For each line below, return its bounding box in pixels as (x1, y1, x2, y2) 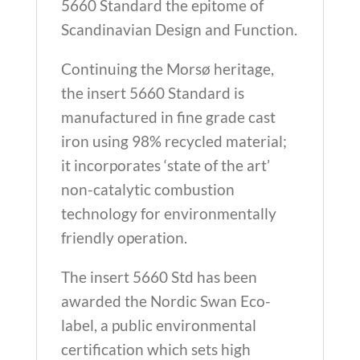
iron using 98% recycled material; (60, 132, 287, 150)
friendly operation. (60, 228, 187, 247)
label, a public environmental (60, 316, 256, 334)
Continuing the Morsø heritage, (60, 59, 274, 78)
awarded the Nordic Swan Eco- (60, 292, 271, 310)
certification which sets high (60, 340, 251, 358)
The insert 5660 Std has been (60, 268, 257, 286)
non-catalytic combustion (60, 180, 235, 198)
